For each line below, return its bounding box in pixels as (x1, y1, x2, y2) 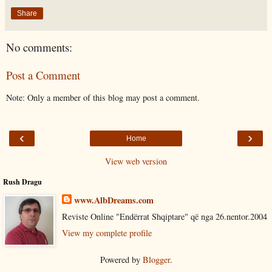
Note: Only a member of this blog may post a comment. (6, 91, 200, 103)
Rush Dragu (3, 176, 42, 187)
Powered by (100, 254, 143, 266)
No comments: (6, 39, 72, 55)
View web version (105, 155, 167, 167)
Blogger (142, 254, 170, 266)
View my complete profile (61, 227, 152, 239)
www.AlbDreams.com (73, 193, 154, 206)
